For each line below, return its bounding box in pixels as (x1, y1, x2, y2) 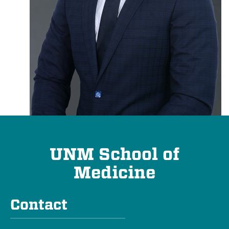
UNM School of (50, 144, 179, 164)
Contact (10, 196, 67, 213)
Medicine (74, 163, 155, 182)
